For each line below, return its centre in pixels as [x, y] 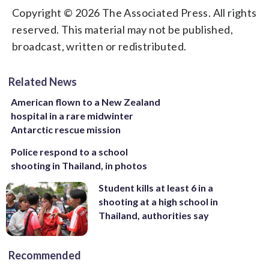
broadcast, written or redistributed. [99, 46]
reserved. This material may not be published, [122, 29]
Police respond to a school [69, 151]
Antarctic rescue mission [66, 129]
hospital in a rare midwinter [72, 115]
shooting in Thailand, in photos [79, 165]
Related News [43, 81]
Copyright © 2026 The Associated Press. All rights [134, 12]
